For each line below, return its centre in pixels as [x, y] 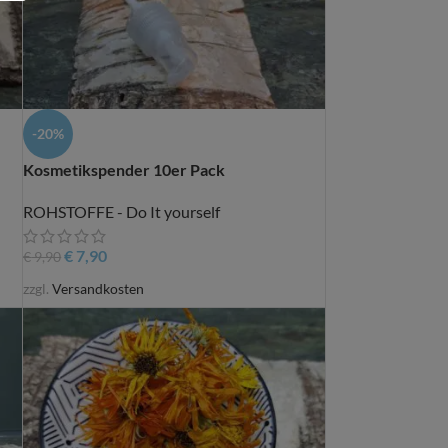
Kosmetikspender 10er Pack [124, 170]
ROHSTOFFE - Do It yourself [122, 212]
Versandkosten [98, 288]
